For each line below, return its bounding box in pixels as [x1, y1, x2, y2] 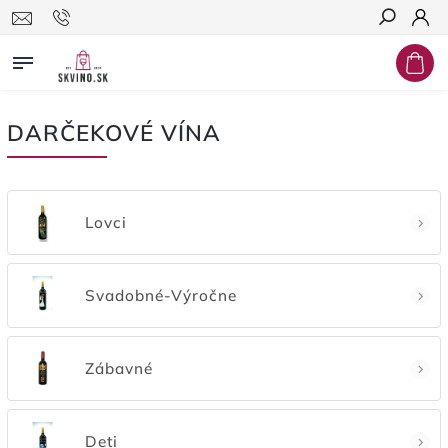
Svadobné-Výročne [85, 285, 237, 305]
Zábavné [85, 358, 153, 378]
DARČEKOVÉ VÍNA [7, 118, 221, 147]
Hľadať [377, 45, 427, 61]
